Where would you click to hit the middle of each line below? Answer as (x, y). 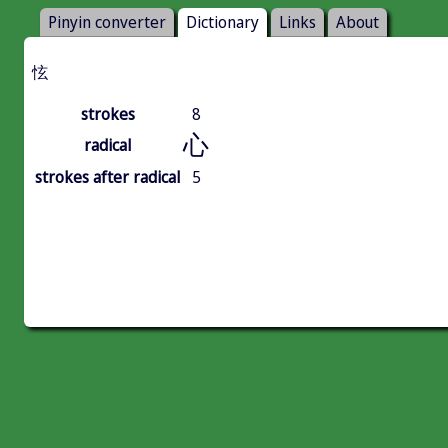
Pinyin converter (107, 22)
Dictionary (222, 22)
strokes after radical (107, 177)
